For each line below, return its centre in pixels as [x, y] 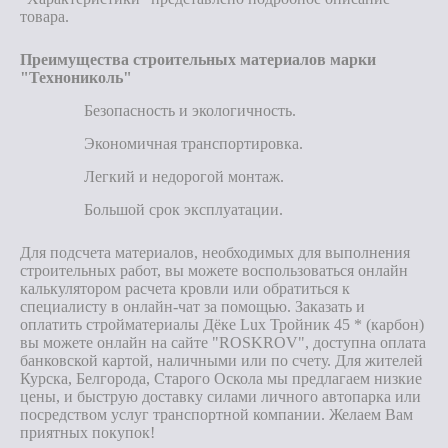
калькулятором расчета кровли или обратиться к [185, 288]
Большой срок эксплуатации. [183, 209]
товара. [44, 16]
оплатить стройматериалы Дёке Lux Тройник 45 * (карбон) [222, 324]
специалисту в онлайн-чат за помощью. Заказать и [192, 306]
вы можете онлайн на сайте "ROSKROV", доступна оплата [223, 342]
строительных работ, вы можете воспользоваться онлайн [214, 270]
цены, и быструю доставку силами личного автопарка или [220, 396]
